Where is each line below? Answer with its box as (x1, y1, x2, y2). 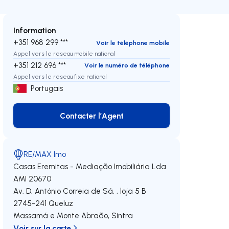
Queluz (49, 198, 74, 208)
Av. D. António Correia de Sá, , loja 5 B (13, 186, 147, 196)
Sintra (111, 211, 133, 220)
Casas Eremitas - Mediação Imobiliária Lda (13, 162, 167, 171)
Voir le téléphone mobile (96, 38, 170, 47)
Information (13, 25, 56, 35)
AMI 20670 (13, 174, 52, 184)
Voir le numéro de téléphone (84, 61, 170, 69)
